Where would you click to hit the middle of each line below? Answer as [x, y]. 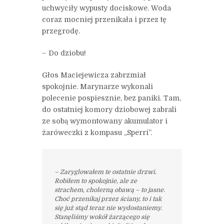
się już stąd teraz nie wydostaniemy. [108, 208]
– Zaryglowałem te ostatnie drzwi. [105, 172]
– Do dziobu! [64, 53]
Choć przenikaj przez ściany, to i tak [108, 199]
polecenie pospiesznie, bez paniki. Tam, [111, 98]
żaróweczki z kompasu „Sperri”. [97, 133]
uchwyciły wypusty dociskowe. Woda [106, 8]
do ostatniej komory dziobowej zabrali [109, 110]
